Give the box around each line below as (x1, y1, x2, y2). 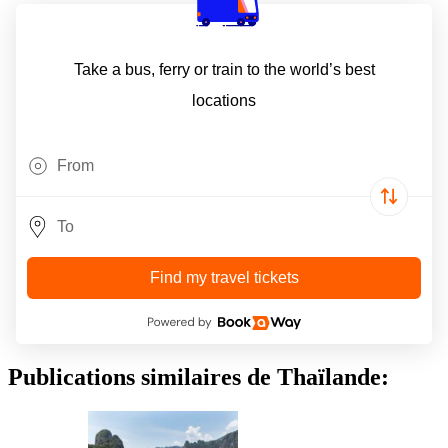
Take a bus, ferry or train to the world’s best (73, 61, 375, 79)
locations (192, 92, 256, 110)
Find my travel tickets (149, 269, 299, 287)
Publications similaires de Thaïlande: (8, 364, 389, 391)
